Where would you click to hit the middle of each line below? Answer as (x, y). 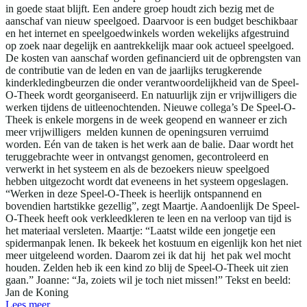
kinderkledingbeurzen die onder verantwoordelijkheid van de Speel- (152, 83)
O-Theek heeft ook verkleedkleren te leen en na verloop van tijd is (148, 219)
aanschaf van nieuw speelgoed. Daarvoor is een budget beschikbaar (151, 21)
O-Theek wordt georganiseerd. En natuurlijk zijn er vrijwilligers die (151, 95)
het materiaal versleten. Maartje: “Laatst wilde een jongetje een (140, 231)
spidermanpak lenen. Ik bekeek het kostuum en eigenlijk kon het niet (153, 243)
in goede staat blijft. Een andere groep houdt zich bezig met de (140, 9)
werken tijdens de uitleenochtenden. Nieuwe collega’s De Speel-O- (150, 108)
